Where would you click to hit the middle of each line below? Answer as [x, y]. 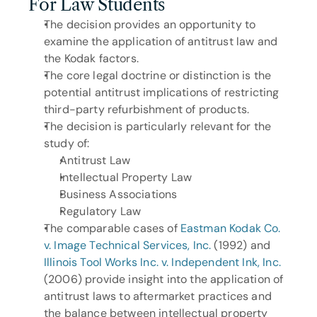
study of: [68, 143]
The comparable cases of [112, 228]
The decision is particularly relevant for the [158, 126]
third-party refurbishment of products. [147, 109]
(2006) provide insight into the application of [164, 279]
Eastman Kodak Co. [230, 228]
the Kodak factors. [91, 58]
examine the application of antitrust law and [161, 41]
